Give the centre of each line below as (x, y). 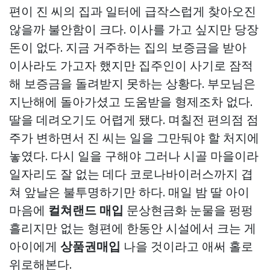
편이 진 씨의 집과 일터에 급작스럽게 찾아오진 (133, 11)
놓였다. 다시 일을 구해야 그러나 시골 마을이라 (134, 156)
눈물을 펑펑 (220, 210)
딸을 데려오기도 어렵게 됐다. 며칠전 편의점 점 (134, 120)
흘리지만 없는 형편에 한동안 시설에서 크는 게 (133, 228)
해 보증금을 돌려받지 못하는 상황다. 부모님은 (132, 84)
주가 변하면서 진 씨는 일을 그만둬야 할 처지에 (134, 138)
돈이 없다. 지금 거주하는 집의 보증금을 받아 (128, 48)
